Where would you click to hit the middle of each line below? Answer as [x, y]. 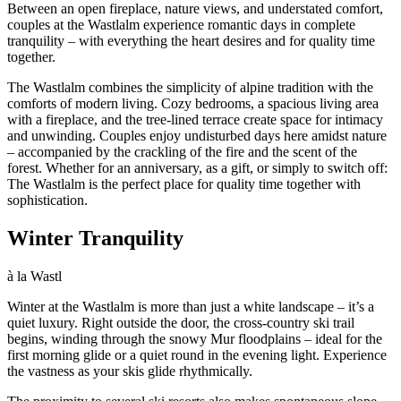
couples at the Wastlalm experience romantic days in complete [181, 24]
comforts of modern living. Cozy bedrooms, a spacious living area [193, 103]
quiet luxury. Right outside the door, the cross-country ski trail [181, 322]
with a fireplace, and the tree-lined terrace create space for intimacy [195, 119]
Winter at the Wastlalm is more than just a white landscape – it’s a [191, 306]
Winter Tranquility [95, 238]
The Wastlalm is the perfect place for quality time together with [184, 183]
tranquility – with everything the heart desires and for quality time [191, 40]
